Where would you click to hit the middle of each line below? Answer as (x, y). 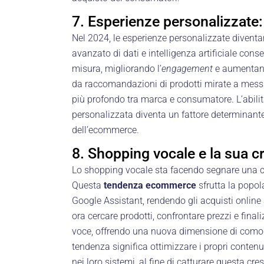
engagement (187, 68)
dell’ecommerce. (105, 130)
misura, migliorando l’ (117, 68)
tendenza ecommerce (150, 185)
